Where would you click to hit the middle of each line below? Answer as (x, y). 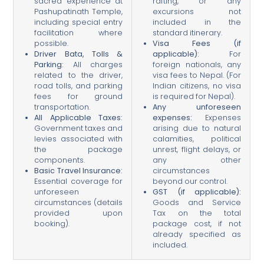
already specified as (197, 235)
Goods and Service (197, 203)
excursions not (197, 12)
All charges (93, 65)
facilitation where (79, 33)
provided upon (79, 213)
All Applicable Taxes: (79, 118)
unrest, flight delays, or (197, 150)
